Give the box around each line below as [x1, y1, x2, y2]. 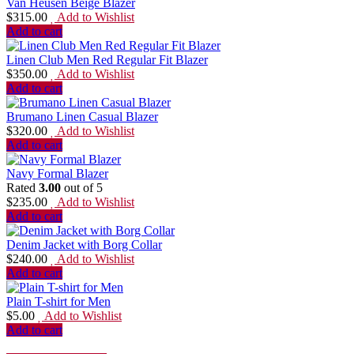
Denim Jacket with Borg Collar [6, 237, 162, 251]
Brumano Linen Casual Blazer [6, 109, 158, 123]
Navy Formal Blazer [6, 166, 108, 180]
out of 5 [61, 180, 103, 194]
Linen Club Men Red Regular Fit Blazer [6, 52, 208, 66]
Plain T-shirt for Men [6, 294, 111, 308]
